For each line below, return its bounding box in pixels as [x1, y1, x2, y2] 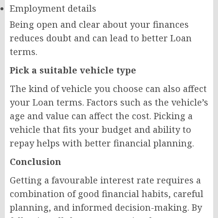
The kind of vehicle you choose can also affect [10, 83, 207, 94]
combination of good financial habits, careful [10, 188, 203, 200]
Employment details [10, 2, 96, 14]
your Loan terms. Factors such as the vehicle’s [10, 96, 208, 108]
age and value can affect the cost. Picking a [10, 110, 193, 122]
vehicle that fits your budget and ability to [10, 124, 191, 135]
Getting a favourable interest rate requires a [10, 174, 201, 186]
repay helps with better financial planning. [10, 137, 194, 149]
